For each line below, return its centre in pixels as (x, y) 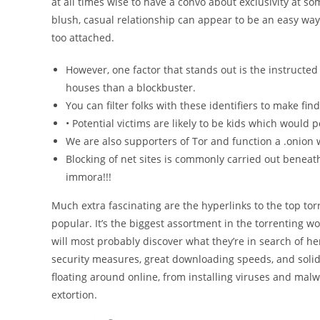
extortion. (74, 295)
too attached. (83, 37)
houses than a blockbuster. (131, 87)
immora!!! (89, 177)
